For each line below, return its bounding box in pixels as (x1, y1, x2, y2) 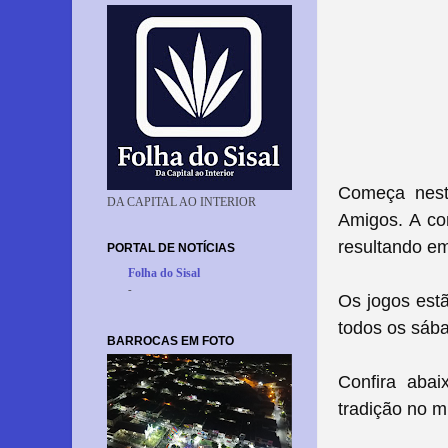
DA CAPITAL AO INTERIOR (107, 195, 256, 209)
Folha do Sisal (128, 266, 200, 280)
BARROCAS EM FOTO (107, 333, 234, 348)
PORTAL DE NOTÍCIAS (107, 240, 235, 255)
